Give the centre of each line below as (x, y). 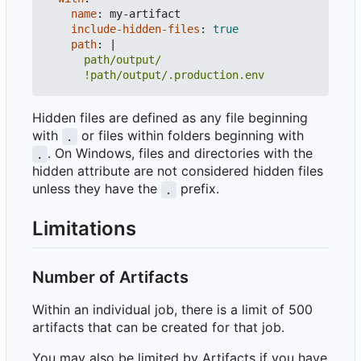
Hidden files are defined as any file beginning (170, 118)
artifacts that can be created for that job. (158, 327)
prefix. (197, 189)
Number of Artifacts (110, 277)
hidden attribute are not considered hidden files (178, 171)
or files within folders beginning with (190, 136)
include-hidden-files (135, 29)
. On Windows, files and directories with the (182, 154)
